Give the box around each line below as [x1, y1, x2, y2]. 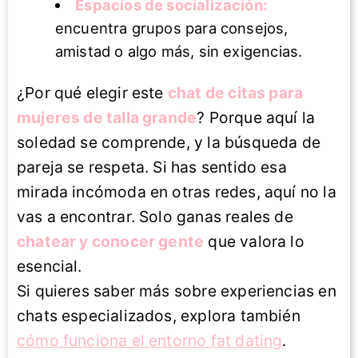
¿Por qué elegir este [17, 83, 168, 103]
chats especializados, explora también [17, 306, 300, 326]
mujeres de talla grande [17, 108, 197, 128]
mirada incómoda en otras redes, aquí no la [17, 182, 336, 202]
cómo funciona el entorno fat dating [17, 331, 283, 351]
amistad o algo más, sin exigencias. [54, 42, 303, 61]
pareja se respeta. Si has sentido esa [17, 157, 287, 177]
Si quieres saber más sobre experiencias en [17, 281, 336, 301]
